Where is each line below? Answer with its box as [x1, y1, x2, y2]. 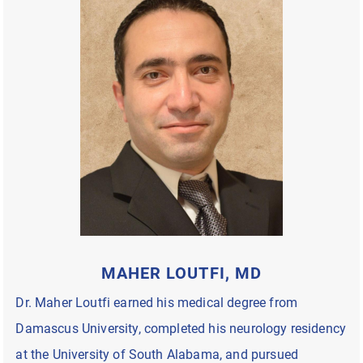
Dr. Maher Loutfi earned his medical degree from [15, 294, 298, 310]
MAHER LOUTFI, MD [101, 263, 262, 283]
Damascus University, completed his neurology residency [15, 320, 347, 336]
